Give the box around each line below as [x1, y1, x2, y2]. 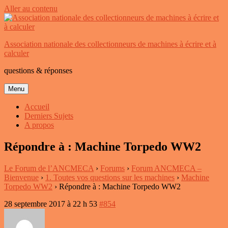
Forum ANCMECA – [131, 163, 202, 173]
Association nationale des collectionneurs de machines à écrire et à [4, 40, 216, 48]
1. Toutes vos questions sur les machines [45, 173, 175, 182]
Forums [100, 163, 125, 173]
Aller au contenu [4, 4, 58, 13]
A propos [24, 121, 54, 129]
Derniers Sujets [24, 111, 73, 120]
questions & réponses [4, 66, 72, 75]
